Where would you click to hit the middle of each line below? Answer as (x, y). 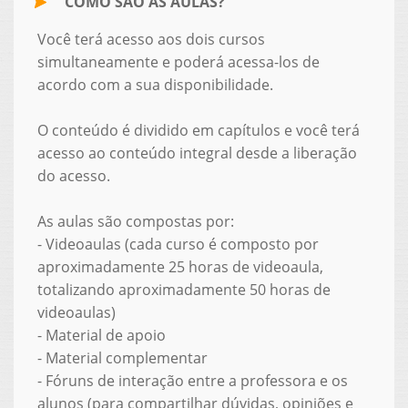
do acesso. (73, 175)
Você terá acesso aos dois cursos (151, 39)
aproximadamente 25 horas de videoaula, (180, 266)
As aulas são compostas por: (135, 221)
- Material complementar (122, 357)
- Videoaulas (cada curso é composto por (178, 244)
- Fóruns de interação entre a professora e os (192, 380)
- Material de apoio (101, 335)
